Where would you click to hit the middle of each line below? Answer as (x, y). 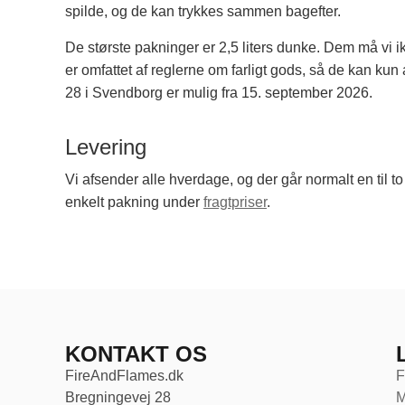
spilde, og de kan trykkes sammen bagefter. (203, 12)
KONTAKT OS (136, 353)
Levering (106, 146)
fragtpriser (235, 202)
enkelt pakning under (134, 202)
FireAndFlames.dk (124, 375)
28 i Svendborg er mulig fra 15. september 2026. (219, 92)
